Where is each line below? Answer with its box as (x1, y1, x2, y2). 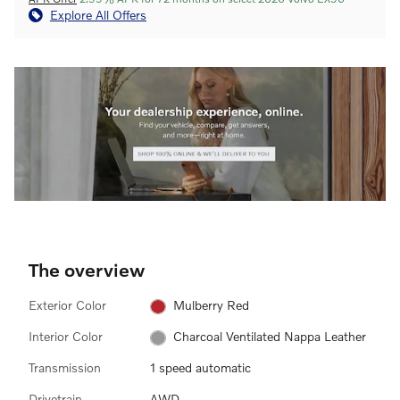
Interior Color (29, 329, 103, 344)
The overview (29, 257, 145, 280)
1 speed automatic (150, 360, 251, 376)
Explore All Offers (50, 7, 146, 22)
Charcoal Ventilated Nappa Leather (172, 329, 366, 345)
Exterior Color (29, 296, 106, 312)
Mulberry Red (172, 296, 249, 312)
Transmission (29, 360, 101, 376)
